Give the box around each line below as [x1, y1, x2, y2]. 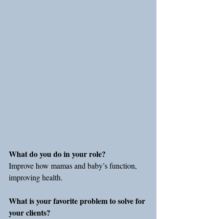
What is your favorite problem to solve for [9, 195, 147, 206]
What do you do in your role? [9, 148, 106, 159]
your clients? [9, 207, 50, 218]
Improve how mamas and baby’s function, [9, 160, 139, 171]
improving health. [9, 172, 63, 182]
